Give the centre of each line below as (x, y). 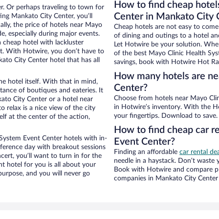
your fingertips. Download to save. (166, 116)
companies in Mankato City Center (166, 178)
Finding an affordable (147, 152)
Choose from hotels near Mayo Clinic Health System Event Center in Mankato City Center (134, 98)
